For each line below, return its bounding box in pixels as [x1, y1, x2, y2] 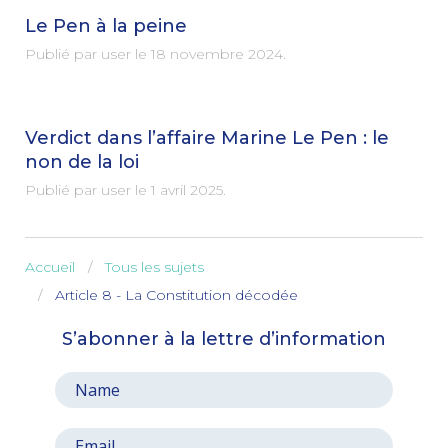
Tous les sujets [105, 258, 204, 276]
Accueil [25, 258, 75, 276]
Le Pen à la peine [25, 15, 187, 37]
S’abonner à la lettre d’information [62, 327, 386, 350]
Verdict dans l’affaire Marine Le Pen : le [25, 127, 389, 149]
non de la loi [25, 151, 139, 173]
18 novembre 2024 [151, 45, 283, 63]
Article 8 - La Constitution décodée [55, 286, 298, 304]
